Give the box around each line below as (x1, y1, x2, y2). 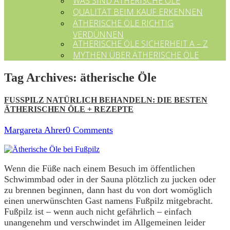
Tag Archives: (4, 70, 80, 84)
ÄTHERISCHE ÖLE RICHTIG (73, 17, 174, 29)
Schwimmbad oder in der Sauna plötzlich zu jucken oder (4, 174, 216, 185)
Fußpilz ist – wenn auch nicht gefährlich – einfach (4, 206, 191, 217)
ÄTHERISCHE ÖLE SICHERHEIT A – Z (73, 38, 208, 49)
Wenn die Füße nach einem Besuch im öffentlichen (4, 163, 195, 174)
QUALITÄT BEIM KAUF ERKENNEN (73, 6, 203, 17)
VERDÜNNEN (73, 29, 124, 37)
